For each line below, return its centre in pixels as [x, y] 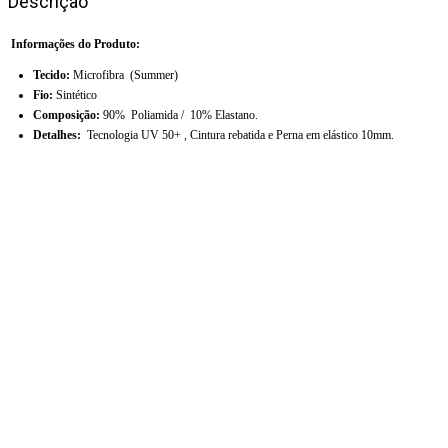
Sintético [76, 95]
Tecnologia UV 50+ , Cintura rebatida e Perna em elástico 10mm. [240, 135]
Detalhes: [60, 135]
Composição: [66, 115]
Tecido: [51, 75]
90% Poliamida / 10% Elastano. [179, 115]
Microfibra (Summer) [124, 75]
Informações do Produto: [74, 44]
